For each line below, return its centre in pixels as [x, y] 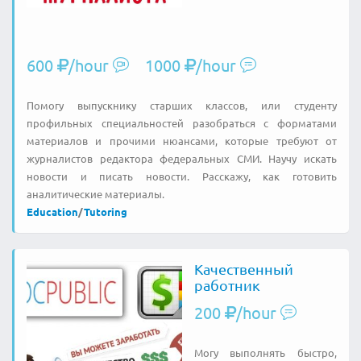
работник [227, 284]
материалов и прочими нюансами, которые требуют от [182, 140]
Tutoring [106, 211]
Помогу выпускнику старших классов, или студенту [182, 105]
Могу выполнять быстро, [265, 352]
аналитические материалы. [95, 193]
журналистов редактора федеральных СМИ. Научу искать [182, 158]
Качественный [243, 268]
